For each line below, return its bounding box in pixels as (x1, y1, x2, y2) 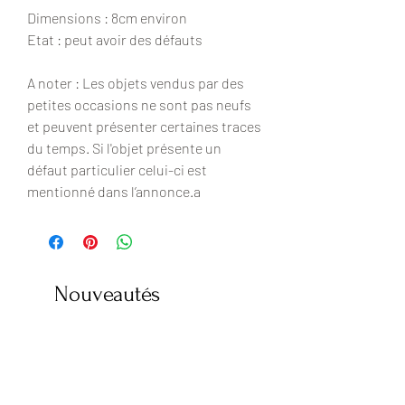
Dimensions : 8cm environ (27, 9, 187, 27)
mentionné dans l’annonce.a (27, 183, 201, 201)
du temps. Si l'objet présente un (27, 139, 221, 157)
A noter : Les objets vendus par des (27, 74, 244, 92)
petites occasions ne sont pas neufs (27, 96, 251, 114)
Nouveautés (54, 282, 160, 307)
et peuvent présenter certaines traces (27, 118, 261, 136)
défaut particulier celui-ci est (27, 161, 207, 179)
